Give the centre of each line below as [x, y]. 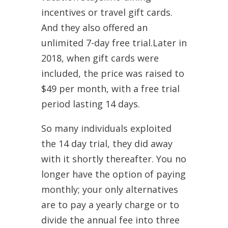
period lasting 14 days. [90, 104]
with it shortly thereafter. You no [113, 159]
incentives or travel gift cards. [107, 12]
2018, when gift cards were [100, 58]
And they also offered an [94, 27]
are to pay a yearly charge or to [110, 204]
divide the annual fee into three [110, 220]
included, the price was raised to [112, 73]
